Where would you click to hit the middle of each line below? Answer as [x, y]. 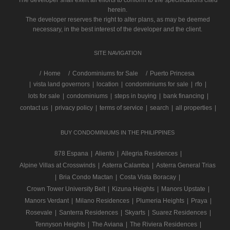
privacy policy [74, 108]
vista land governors [61, 84]
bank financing [184, 96]
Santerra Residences [88, 213]
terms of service [121, 108]
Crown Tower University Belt [66, 189]
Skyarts [135, 213]
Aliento [105, 154]
